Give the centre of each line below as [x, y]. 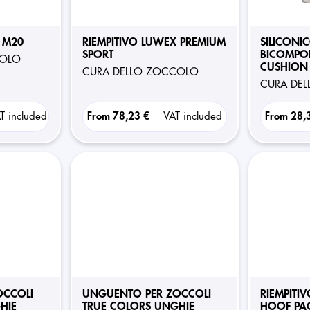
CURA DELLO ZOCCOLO [144, 72]
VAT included [192, 117]
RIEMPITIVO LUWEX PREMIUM [154, 42]
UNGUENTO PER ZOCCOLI [146, 294]
